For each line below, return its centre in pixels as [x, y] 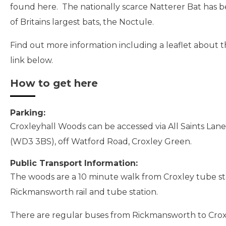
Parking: [28, 113]
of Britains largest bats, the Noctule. [83, 22]
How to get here [54, 83]
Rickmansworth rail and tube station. [84, 192]
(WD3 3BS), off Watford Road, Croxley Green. [101, 142]
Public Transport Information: [74, 163]
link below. [33, 60]
